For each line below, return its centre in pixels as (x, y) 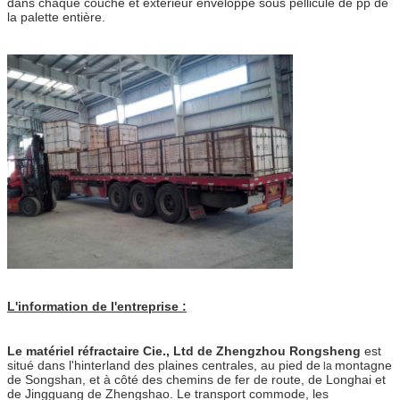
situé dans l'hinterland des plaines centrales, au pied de (164, 365)
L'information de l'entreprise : (97, 306)
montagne (363, 365)
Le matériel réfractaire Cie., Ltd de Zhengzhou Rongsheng (184, 350)
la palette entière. (56, 17)
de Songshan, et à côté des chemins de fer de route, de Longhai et (196, 379)
